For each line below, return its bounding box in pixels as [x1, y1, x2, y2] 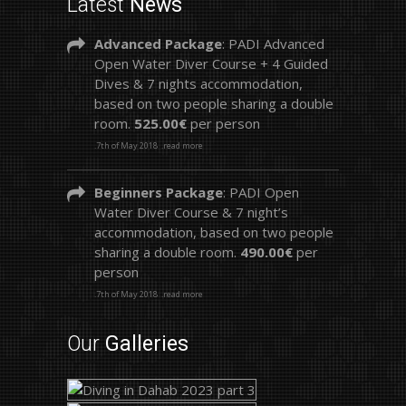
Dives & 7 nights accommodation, [94, 74, 303, 92]
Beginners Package [94, 183, 223, 201]
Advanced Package [94, 34, 222, 53]
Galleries [105, 332, 188, 356]
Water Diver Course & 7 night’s [94, 203, 288, 221]
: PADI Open [223, 183, 299, 201]
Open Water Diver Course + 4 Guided [94, 54, 328, 72]
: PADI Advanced [222, 34, 324, 53]
